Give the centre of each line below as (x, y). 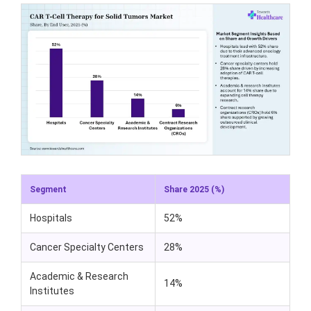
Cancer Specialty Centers (87, 247)
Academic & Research (79, 277)
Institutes (52, 291)
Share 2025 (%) (194, 190)
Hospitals (51, 218)
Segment (48, 190)
